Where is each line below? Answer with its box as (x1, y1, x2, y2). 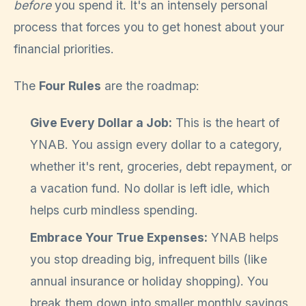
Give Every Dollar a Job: (30, 115, 172, 130)
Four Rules (39, 78, 101, 93)
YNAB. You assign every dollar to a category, (30, 137, 282, 152)
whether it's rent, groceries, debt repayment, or (30, 159, 292, 174)
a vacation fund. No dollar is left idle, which (30, 181, 270, 196)
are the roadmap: (101, 78, 199, 93)
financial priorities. (14, 41, 114, 56)
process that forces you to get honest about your (14, 19, 284, 34)
